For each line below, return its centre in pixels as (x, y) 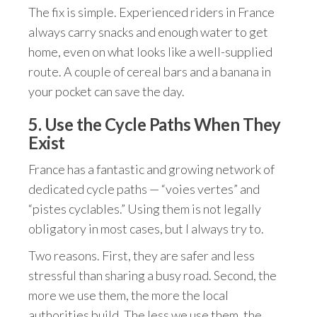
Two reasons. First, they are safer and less (142, 255)
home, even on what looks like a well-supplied (150, 52)
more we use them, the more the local (128, 295)
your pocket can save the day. (106, 91)
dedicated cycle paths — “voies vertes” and (144, 189)
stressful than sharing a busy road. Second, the (152, 275)
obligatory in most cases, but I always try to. (146, 229)
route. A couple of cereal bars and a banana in (150, 71)
